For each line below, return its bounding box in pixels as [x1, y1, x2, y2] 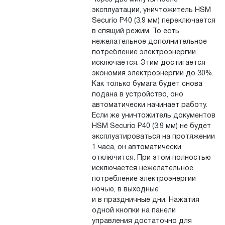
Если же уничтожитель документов [91, 113, 215, 120]
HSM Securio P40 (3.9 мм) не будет [91, 123, 211, 130]
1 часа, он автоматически [91, 144, 181, 151]
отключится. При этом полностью [91, 155, 211, 162]
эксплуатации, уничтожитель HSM [91, 7, 211, 14]
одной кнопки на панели [91, 207, 176, 214]
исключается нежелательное [91, 165, 193, 172]
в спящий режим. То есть [91, 28, 179, 35]
